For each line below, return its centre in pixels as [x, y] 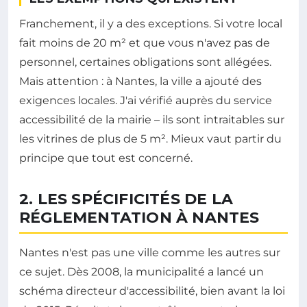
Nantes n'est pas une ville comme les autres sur [150, 252]
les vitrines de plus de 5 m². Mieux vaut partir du [150, 138]
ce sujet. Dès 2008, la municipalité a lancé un [142, 271]
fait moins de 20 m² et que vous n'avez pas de [145, 42]
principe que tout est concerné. [106, 158]
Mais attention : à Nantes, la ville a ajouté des [140, 81]
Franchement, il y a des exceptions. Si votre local [151, 23]
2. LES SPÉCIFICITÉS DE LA [126, 199]
